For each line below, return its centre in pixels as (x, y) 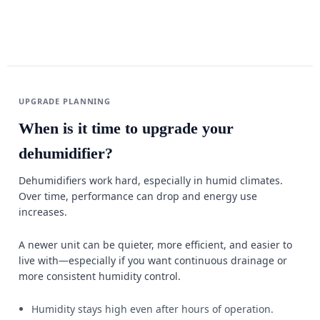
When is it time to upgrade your (126, 128)
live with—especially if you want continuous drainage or (153, 260)
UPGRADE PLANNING (65, 101)
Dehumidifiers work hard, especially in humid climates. (151, 180)
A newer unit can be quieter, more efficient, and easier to (155, 245)
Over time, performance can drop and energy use (138, 196)
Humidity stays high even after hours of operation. (152, 309)
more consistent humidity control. (100, 276)
